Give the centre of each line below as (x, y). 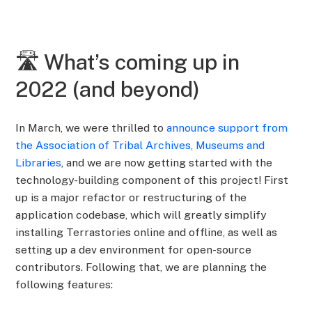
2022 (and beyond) (108, 89)
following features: (64, 285)
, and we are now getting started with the (167, 163)
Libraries (39, 163)
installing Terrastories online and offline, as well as (147, 233)
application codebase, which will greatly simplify (141, 215)
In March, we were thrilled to (90, 128)
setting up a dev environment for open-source (134, 250)
